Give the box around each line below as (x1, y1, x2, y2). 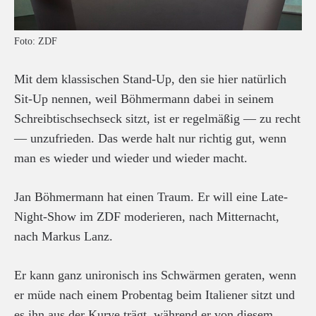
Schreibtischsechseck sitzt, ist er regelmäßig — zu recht (14, 111, 300, 126)
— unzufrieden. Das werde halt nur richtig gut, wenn (14, 131, 286, 145)
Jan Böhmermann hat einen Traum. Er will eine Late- (14, 190, 288, 204)
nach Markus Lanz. (14, 229, 113, 243)
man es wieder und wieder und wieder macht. (14, 151, 248, 165)
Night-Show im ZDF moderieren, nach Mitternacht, (14, 209, 279, 224)
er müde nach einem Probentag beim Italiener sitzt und (14, 288, 295, 302)
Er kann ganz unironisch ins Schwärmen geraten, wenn (14, 268, 296, 282)
